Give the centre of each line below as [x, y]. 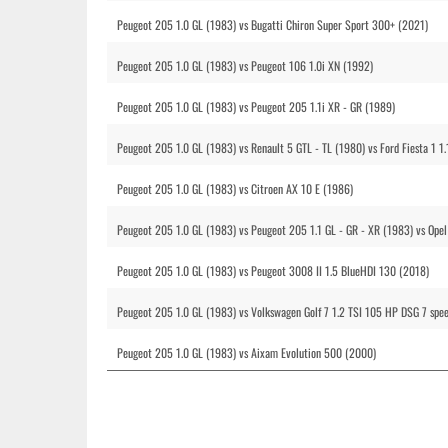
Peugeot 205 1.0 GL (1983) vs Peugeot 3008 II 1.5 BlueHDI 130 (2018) [273, 271]
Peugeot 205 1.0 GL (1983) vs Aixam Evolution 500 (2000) [246, 353]
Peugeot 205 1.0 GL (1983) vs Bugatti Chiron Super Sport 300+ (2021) [272, 25]
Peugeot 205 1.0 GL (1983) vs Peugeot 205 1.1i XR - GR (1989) [256, 107]
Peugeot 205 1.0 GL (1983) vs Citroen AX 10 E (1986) [235, 189]
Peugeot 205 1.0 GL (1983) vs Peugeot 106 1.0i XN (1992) [245, 66]
